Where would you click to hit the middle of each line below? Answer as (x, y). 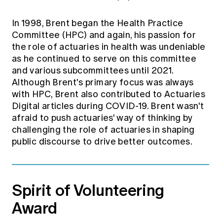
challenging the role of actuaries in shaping (103, 129)
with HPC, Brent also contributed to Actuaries (109, 94)
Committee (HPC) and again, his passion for (104, 35)
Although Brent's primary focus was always (103, 82)
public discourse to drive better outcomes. (103, 141)
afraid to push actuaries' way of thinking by (102, 118)
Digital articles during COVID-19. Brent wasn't (108, 106)
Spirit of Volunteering (88, 190)
